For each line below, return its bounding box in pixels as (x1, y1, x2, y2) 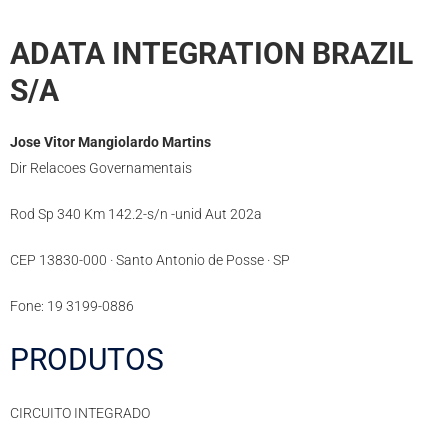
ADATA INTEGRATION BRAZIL (10, 36, 413, 72)
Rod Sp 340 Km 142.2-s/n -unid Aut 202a (10, 206, 262, 223)
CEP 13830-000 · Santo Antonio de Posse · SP (10, 252, 290, 269)
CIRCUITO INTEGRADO (10, 405, 150, 422)
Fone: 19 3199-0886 (10, 298, 134, 315)
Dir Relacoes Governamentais (10, 160, 192, 177)
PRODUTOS (10, 342, 164, 378)
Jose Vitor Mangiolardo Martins (10, 134, 211, 151)
